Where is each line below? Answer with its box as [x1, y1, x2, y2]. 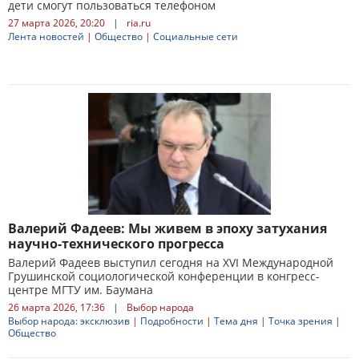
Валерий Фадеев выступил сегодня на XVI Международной [8, 255, 333, 270]
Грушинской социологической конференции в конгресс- [8, 268, 320, 284]
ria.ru [127, 16, 151, 30]
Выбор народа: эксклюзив [8, 314, 130, 328]
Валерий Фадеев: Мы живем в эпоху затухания [8, 220, 327, 237]
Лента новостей [8, 30, 84, 43]
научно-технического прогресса [8, 235, 224, 252]
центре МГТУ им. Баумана [8, 282, 153, 297]
